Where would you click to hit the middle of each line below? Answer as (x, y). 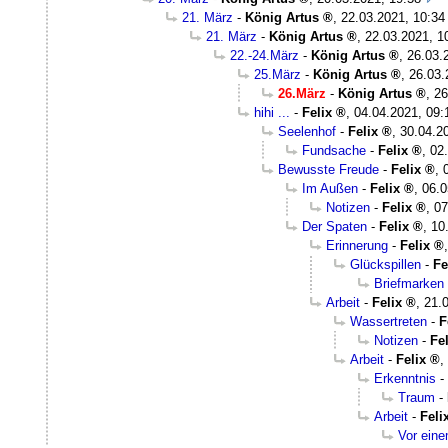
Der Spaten (334, 227)
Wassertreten (388, 322)
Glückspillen (385, 265)
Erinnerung (357, 246)
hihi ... (272, 113)
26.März (302, 94)
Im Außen (330, 189)
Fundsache (334, 151)
